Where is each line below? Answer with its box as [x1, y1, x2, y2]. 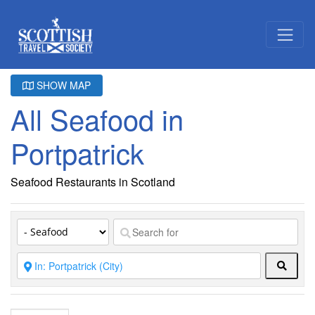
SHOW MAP [34, 77, 91, 92]
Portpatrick [11, 131, 144, 172]
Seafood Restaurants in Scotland [11, 173, 175, 190]
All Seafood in [11, 98, 184, 139]
